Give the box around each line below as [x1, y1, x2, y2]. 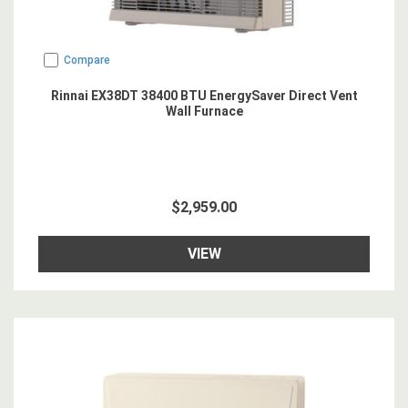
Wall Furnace [165, 104, 243, 118]
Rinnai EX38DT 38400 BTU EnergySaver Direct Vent [50, 88, 358, 103]
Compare [64, 54, 110, 66]
